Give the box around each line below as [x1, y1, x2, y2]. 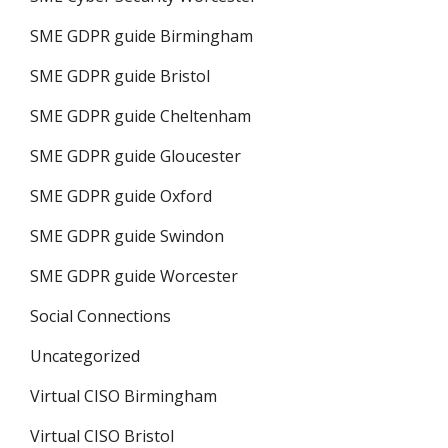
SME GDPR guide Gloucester [30, 145, 241, 167]
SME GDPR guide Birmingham [30, 25, 253, 47]
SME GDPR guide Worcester [30, 265, 238, 287]
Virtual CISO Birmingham [30, 385, 217, 407]
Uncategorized [30, 345, 140, 367]
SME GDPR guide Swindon [30, 225, 224, 247]
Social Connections [30, 305, 171, 327]
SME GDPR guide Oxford [30, 185, 212, 207]
